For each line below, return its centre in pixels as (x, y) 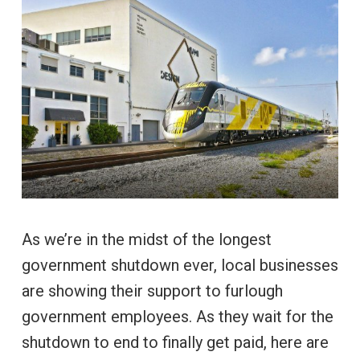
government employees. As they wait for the (177, 317)
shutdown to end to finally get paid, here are (175, 343)
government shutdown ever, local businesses (180, 266)
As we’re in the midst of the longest (146, 240)
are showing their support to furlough (152, 291)
